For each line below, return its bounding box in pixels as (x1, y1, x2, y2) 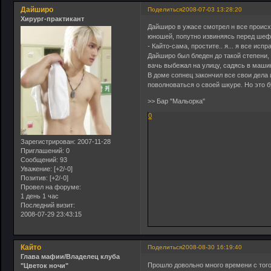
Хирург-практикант (21, 15, 84, 22)
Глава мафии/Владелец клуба (21, 253, 120, 261)
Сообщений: (21, 156, 58, 164)
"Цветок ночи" (21, 262, 68, 270)
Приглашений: (21, 147, 64, 155)
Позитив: (21, 174, 48, 182)
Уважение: (21, 165, 52, 173)
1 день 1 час (21, 192, 59, 200)
